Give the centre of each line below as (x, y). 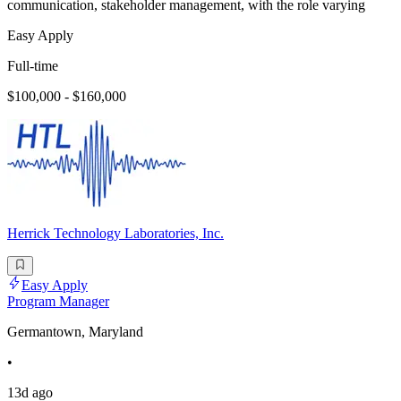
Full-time (33, 66)
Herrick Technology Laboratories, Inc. (115, 234)
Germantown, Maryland (75, 332)
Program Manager (58, 302)
